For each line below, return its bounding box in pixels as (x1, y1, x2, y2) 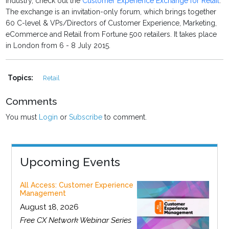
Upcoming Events (19, 155, 120, 169)
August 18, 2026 (19, 202, 79, 212)
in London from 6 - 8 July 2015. (6, 41, 111, 50)
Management (19, 189, 66, 198)
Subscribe (69, 113, 103, 122)
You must (6, 113, 39, 122)
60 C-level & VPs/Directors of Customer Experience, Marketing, (6, 19, 217, 28)
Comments (6, 96, 57, 107)
